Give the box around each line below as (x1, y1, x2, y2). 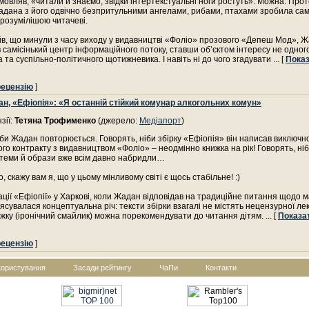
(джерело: (96, 116, 139, 126)
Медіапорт (139, 116, 181, 126)
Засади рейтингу (73, 263, 132, 272)
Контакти (206, 263, 237, 272)
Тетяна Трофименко (14, 116, 96, 126)
